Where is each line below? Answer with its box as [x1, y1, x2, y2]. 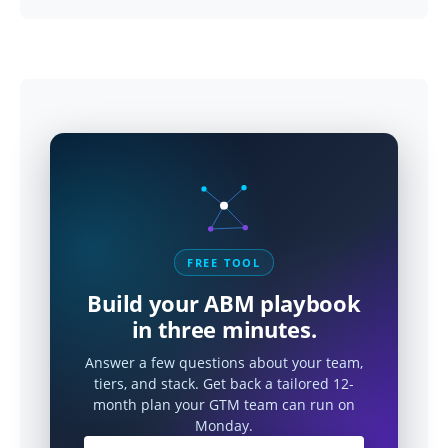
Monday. [195, 416, 253, 435]
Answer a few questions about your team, [85, 353, 363, 372]
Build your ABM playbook [87, 288, 361, 318]
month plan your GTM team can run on [93, 395, 355, 414]
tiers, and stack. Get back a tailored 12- [94, 374, 354, 393]
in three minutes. [131, 314, 317, 344]
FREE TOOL [186, 255, 262, 270]
